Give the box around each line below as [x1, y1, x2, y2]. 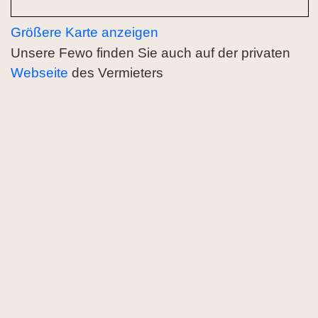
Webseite [11, 65, 68, 80]
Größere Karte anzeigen [11, 24, 158, 40]
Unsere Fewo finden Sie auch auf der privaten [11, 45, 290, 60]
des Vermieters [68, 65, 163, 80]
